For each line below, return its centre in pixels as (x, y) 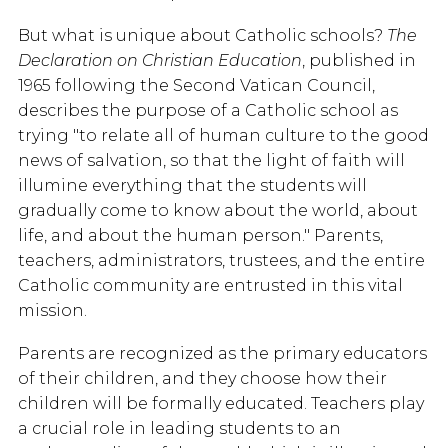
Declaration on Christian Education (160, 61)
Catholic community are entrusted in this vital (210, 286)
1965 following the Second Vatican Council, (196, 86)
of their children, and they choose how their (202, 379)
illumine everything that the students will (192, 186)
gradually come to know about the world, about (218, 211)
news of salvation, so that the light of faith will (211, 161)
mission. (52, 311)
